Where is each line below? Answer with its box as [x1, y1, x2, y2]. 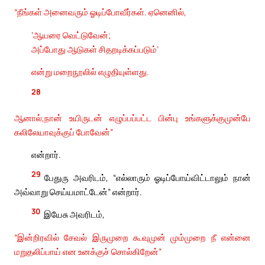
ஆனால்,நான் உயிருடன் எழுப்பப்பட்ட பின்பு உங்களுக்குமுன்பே [14, 111, 251, 124]
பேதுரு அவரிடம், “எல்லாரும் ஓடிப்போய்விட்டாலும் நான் [44, 171, 251, 183]
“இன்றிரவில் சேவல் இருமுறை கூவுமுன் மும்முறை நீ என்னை [14, 231, 251, 243]
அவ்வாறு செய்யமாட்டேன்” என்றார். [14, 185, 142, 198]
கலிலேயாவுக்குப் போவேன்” [14, 125, 113, 138]
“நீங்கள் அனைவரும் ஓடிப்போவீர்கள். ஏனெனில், [14, 6, 186, 18]
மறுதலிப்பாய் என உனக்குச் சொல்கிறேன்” [14, 245, 161, 257]
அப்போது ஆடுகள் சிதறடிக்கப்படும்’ [31, 43, 159, 55]
